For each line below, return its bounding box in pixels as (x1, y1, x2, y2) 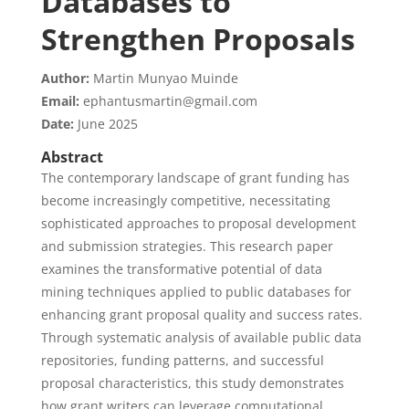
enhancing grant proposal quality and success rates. (40, 306, 362, 323)
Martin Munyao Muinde (89, 69, 238, 87)
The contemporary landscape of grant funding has (40, 169, 350, 186)
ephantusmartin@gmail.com (79, 92, 257, 110)
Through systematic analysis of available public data (40, 329, 362, 346)
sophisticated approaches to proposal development (40, 215, 356, 232)
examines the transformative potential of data (40, 260, 322, 278)
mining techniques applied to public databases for (40, 283, 351, 300)
